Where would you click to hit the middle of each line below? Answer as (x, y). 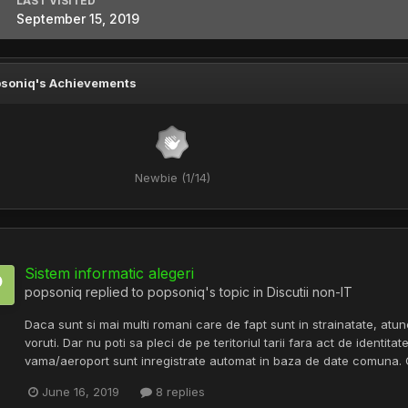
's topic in (236, 292)
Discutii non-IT (310, 292)
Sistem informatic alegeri (109, 273)
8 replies (178, 392)
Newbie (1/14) (172, 178)
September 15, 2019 (78, 19)
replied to (115, 292)
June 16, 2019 (81, 392)
